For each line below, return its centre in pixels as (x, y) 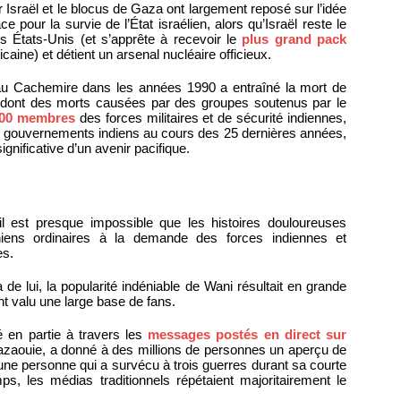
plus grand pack (294, 39)
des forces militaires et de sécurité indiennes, (211, 118)
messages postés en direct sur (247, 335)
